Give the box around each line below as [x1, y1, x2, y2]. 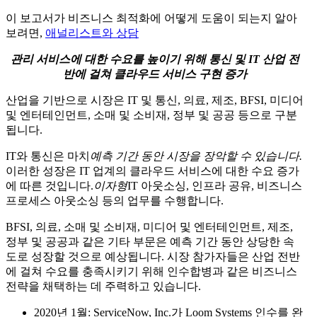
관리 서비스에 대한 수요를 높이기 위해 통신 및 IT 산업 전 [11, 53, 299, 66]
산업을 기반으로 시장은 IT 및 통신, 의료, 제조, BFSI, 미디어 [6, 94, 304, 107]
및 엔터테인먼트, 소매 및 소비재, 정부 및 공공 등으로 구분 [6, 109, 297, 122]
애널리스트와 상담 [45, 27, 139, 40]
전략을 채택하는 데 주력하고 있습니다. [6, 280, 201, 293]
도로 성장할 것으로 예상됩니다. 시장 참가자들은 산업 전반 [6, 250, 300, 263]
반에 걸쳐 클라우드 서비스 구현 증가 [63, 68, 247, 81]
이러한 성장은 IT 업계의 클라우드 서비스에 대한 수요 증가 [6, 165, 299, 178]
